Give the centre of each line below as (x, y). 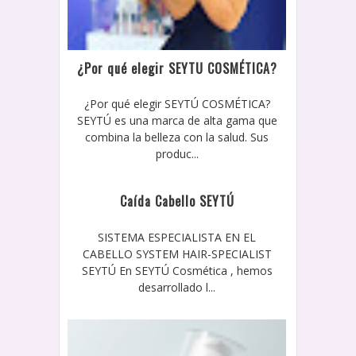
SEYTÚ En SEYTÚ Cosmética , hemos (177, 270)
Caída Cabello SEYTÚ (177, 201)
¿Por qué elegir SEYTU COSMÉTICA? (177, 69)
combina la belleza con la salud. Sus (177, 137)
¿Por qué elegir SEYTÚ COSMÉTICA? (177, 104)
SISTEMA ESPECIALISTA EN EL (177, 237)
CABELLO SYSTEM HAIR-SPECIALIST (177, 253)
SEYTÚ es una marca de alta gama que (177, 121)
